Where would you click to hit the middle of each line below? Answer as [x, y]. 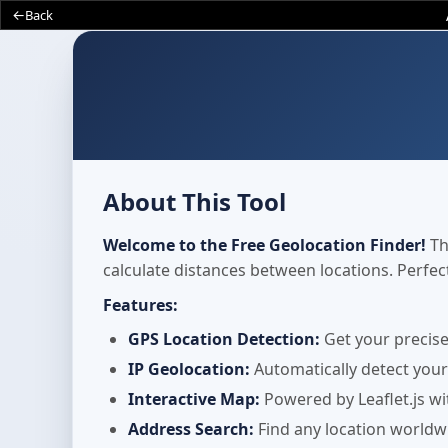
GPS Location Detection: [224, 339]
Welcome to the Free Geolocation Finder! [264, 245]
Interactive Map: [194, 399]
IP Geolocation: [189, 369]
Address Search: [191, 429]
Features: [140, 305]
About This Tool [194, 201]
